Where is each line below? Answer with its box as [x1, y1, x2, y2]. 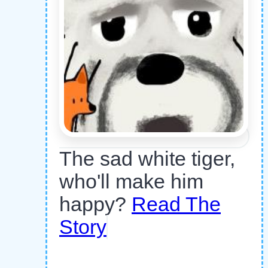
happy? [59, 193, 132, 215]
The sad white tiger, [59, 147, 235, 170]
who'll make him [59, 170, 203, 193]
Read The [132, 193, 221, 215]
